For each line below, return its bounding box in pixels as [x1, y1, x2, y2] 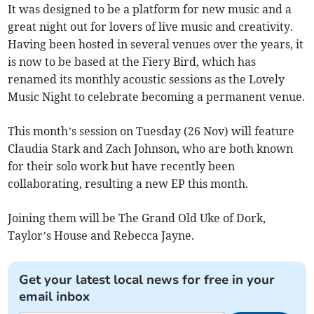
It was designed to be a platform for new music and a [8, 1, 292, 16]
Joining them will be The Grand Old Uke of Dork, [8, 210, 266, 225]
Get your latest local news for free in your [19, 271, 275, 288]
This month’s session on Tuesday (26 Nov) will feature [8, 123, 295, 138]
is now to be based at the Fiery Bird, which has [8, 54, 257, 69]
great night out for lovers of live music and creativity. [8, 19, 294, 34]
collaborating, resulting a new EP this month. [8, 176, 249, 191]
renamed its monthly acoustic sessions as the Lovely [8, 71, 285, 86]
